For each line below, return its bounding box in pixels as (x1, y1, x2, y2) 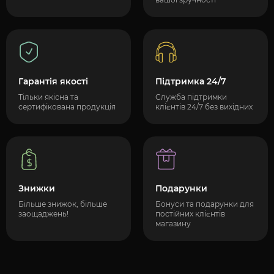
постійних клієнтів (155, 209, 225, 218)
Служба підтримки (155, 92, 227, 102)
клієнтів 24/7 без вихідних (155, 102, 253, 111)
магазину (155, 219, 191, 228)
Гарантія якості (18, 76, 88, 87)
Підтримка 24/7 (155, 76, 226, 87)
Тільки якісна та (18, 92, 78, 102)
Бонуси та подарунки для (155, 199, 254, 209)
